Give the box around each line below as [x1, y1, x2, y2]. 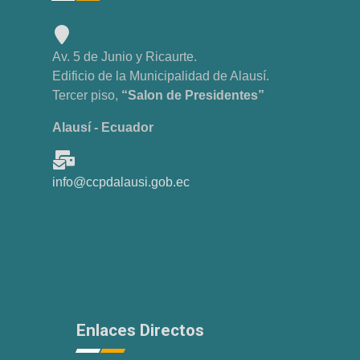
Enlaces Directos [76, 320, 204, 340]
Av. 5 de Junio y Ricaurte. [52, 49, 197, 63]
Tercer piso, [52, 88, 121, 102]
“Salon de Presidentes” [121, 88, 264, 102]
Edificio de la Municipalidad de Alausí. [52, 68, 269, 83]
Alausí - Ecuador [52, 120, 153, 134]
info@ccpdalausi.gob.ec [52, 174, 190, 189]
